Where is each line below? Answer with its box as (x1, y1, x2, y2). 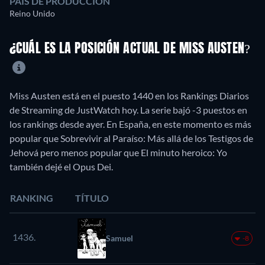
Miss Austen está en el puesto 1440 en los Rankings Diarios (9, 89, 249, 101)
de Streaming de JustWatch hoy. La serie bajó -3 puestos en (9, 104, 247, 115)
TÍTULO (75, 192, 109, 203)
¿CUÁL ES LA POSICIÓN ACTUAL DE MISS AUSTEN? (9, 43, 251, 56)
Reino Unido (9, 8, 55, 19)
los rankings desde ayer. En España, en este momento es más (9, 118, 251, 130)
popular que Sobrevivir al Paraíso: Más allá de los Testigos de (9, 132, 253, 144)
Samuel (106, 232, 133, 243)
